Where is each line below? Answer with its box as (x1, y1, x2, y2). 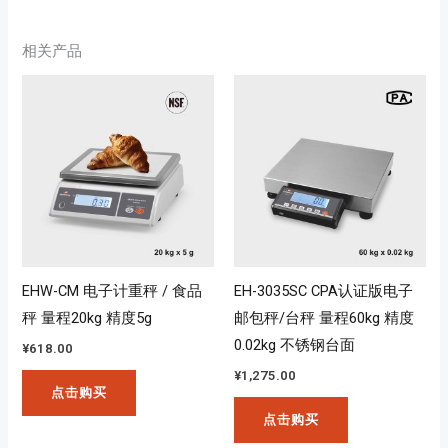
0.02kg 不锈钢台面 (234, 336, 355, 355)
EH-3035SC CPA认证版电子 (234, 282, 413, 301)
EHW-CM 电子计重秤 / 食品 (22, 282, 203, 301)
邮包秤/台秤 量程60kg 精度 (234, 309, 414, 328)
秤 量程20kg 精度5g (22, 309, 153, 328)
